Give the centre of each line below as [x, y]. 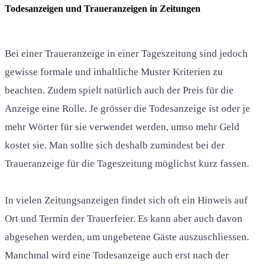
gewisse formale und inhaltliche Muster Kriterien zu [114, 72]
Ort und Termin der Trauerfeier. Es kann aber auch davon [124, 218]
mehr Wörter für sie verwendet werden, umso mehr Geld [122, 127]
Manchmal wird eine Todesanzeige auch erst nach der [117, 255]
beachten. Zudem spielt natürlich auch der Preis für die [119, 90]
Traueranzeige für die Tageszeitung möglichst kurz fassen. [127, 163]
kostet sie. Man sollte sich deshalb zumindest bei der [115, 145]
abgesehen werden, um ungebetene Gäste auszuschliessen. [127, 237]
